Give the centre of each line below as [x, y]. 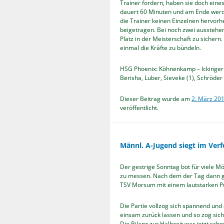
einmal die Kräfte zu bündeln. [160, 47]
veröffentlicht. [139, 107]
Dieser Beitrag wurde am [156, 98]
